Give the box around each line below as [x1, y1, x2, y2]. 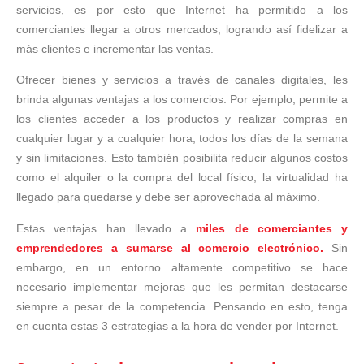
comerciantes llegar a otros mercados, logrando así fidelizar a [16, 23, 348, 36]
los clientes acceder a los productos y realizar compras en [16, 112, 348, 126]
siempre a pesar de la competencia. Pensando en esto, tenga [16, 299, 348, 313]
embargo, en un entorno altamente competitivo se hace [16, 260, 348, 274]
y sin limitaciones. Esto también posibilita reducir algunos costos [16, 151, 348, 165]
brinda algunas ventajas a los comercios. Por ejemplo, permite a [16, 93, 348, 106]
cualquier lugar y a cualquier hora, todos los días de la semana [16, 132, 348, 145]
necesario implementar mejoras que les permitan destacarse [16, 279, 348, 293]
